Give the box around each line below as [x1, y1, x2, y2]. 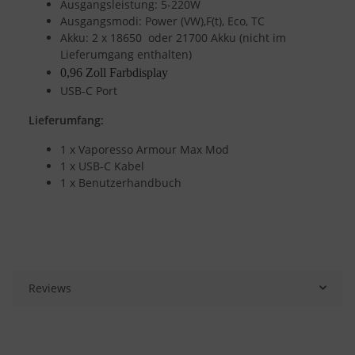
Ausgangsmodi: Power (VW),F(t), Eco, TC [60, 13, 265, 29]
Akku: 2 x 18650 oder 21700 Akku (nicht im [60, 29, 286, 45]
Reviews [29, 280, 71, 296]
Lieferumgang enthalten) [60, 46, 192, 62]
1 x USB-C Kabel [60, 158, 144, 174]
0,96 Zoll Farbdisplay [60, 65, 168, 79]
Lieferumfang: [29, 112, 104, 128]
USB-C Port [60, 82, 117, 98]
